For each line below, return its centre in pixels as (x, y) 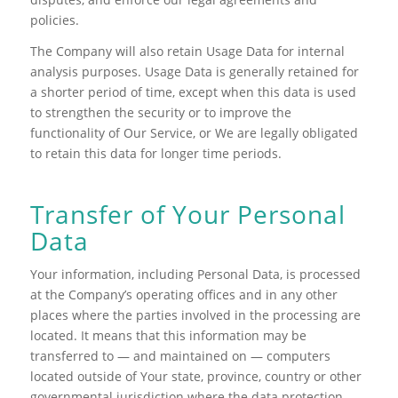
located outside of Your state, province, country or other (195, 377)
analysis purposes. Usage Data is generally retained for (194, 71)
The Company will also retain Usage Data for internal (187, 51)
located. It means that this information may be (168, 336)
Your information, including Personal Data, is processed (195, 275)
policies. (54, 20)
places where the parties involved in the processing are (195, 315)
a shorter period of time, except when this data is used (193, 92)
